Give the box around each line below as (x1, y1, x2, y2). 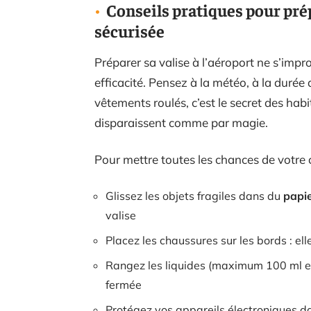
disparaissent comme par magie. (94, 115, 268, 130)
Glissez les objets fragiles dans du (106, 189, 283, 203)
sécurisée (94, 20, 165, 41)
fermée (106, 278, 142, 292)
